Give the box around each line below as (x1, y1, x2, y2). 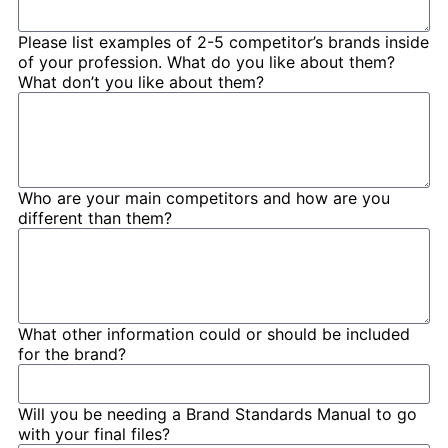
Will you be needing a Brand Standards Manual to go (18, 404, 417, 425)
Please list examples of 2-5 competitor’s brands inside (18, 32, 429, 53)
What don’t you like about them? (18, 72, 264, 93)
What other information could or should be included (18, 324, 410, 345)
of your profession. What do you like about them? (18, 52, 395, 73)
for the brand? (18, 344, 126, 365)
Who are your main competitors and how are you (18, 188, 390, 209)
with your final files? (18, 424, 170, 445)
